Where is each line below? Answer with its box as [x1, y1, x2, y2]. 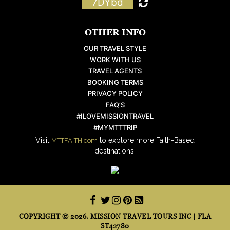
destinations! [94, 146, 136, 155]
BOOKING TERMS [87, 78, 143, 86]
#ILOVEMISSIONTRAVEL [76, 111, 154, 120]
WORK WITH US [89, 55, 141, 64]
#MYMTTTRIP [93, 123, 137, 131]
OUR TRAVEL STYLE [84, 44, 146, 52]
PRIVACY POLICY [87, 89, 143, 98]
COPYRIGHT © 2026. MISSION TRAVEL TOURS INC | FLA [19, 212, 211, 220]
